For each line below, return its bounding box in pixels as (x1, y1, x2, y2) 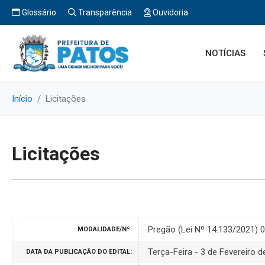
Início (12, 93, 33, 104)
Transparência (76, 8, 132, 17)
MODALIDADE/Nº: (77, 225, 132, 233)
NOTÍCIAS (205, 47, 246, 59)
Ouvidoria (151, 8, 188, 17)
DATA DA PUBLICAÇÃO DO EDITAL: (26, 247, 132, 256)
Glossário (20, 8, 56, 17)
